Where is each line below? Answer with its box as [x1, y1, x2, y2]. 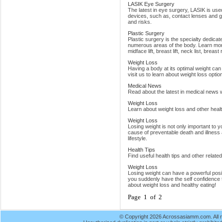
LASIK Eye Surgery [128, 1, 174, 7]
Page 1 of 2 [128, 193, 162, 201]
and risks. [128, 19, 152, 25]
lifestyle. [128, 135, 147, 142]
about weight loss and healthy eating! [128, 182, 216, 188]
